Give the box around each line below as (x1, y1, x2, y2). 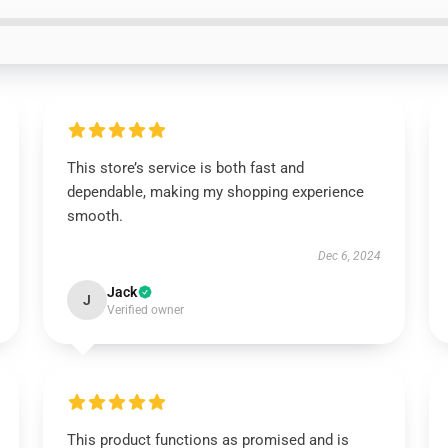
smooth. (66, 207, 123, 225)
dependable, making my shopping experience (66, 183, 364, 201)
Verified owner (106, 303, 184, 317)
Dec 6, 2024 (318, 249, 382, 263)
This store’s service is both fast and (66, 159, 304, 177)
